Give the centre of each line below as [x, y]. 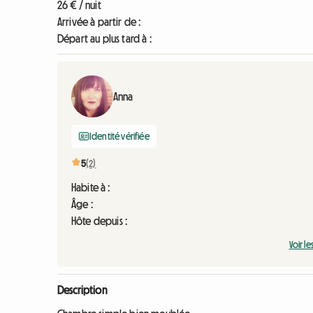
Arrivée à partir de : [99, 22]
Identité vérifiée [119, 136]
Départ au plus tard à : [104, 38]
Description [82, 290]
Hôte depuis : [100, 221]
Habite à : [91, 187]
